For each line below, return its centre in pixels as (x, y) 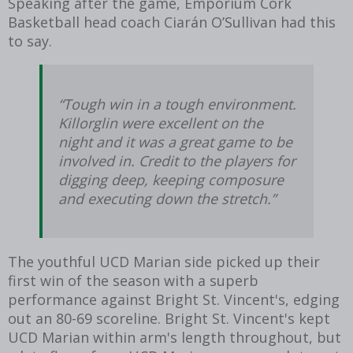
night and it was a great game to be (175, 141)
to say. (30, 41)
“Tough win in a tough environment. (177, 104)
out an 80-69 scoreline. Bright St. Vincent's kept (169, 318)
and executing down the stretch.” (167, 198)
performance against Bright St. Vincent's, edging (174, 299)
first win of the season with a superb (133, 280)
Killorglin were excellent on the (161, 123)
